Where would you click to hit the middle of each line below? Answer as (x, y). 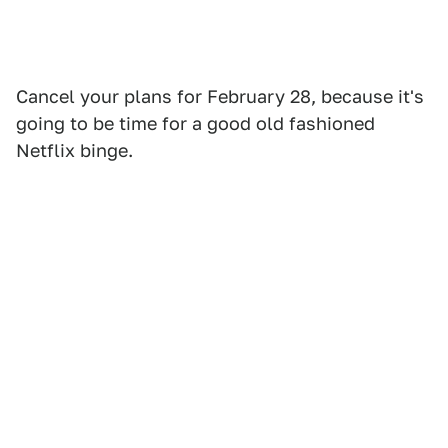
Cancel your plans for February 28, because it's (220, 97)
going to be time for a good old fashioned (195, 124)
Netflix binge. (74, 151)
